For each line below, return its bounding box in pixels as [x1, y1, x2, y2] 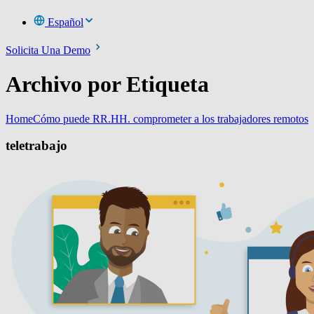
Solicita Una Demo [6, 43, 90, 56]
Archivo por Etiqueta [6, 71, 209, 97]
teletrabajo [6, 138, 67, 153]
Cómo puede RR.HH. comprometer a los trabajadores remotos [33, 112, 308, 125]
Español [48, 15, 83, 28]
